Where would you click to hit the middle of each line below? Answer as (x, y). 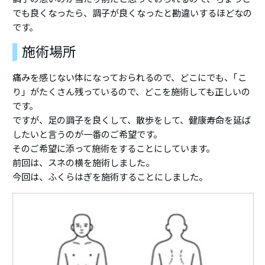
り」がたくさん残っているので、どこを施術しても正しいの (132, 92)
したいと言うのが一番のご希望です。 (88, 134)
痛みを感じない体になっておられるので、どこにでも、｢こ (130, 77)
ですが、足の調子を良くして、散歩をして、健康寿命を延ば (132, 120)
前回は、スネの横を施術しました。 (84, 163)
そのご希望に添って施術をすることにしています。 (114, 148)
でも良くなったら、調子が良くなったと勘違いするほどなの (132, 13)
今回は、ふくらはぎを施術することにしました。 (110, 177)
